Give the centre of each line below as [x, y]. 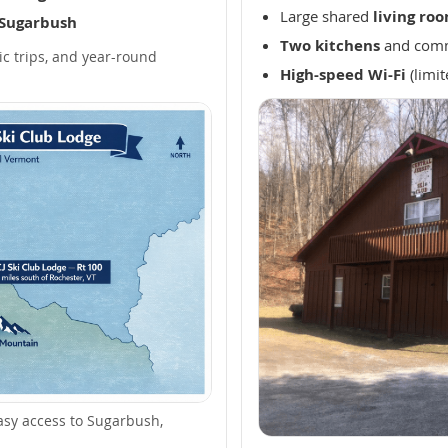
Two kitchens [330, 45]
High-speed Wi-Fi [343, 74]
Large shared [326, 16]
